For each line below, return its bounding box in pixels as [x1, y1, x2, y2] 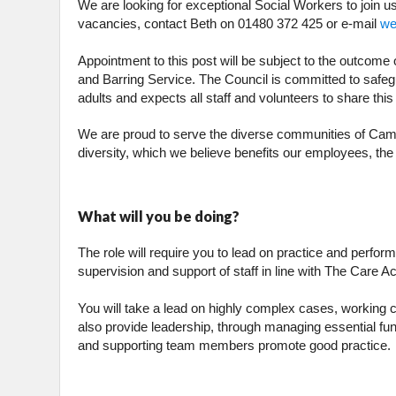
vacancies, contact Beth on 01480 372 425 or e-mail [78, 17, 380, 32]
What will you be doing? [78, 208, 240, 225]
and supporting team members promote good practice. [78, 339, 391, 354]
